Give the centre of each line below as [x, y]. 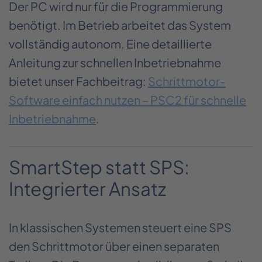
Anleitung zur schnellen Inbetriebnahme [115, 62]
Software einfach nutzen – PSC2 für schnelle [127, 99]
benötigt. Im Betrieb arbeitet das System [120, 25]
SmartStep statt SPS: [99, 167]
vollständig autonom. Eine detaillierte [110, 43]
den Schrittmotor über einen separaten [114, 246]
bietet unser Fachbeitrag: [78, 81]
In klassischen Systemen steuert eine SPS [120, 227]
